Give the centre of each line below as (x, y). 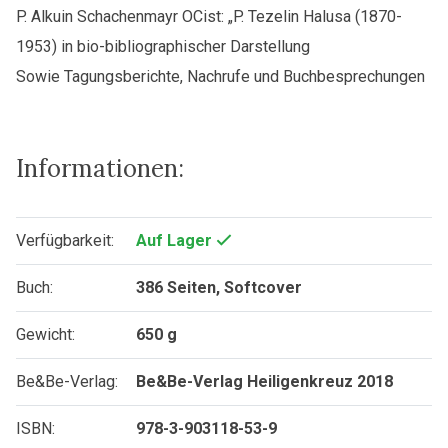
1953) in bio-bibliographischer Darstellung (163, 47)
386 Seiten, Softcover (219, 288)
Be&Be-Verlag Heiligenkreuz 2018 (264, 382)
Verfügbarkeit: (65, 241)
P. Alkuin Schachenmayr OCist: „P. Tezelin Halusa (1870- (209, 17)
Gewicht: (45, 335)
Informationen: (100, 168)
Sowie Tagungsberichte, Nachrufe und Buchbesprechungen (220, 77)
